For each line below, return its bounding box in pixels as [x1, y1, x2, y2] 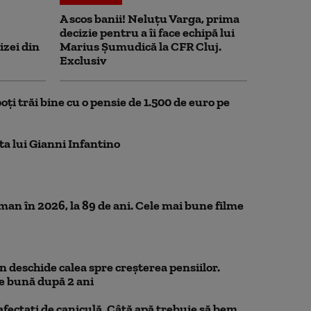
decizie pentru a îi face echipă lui [60, 25, 235, 40]
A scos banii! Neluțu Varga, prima [60, 11, 239, 26]
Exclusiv [60, 53, 106, 68]
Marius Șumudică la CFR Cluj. [60, 39, 221, 54]
